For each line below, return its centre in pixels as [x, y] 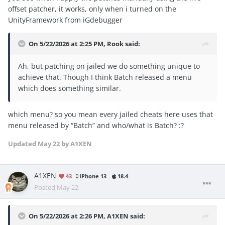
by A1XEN [76, 144]
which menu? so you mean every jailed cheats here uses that [110, 115]
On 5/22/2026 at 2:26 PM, [68, 216]
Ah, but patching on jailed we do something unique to [109, 66]
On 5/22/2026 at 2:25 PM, [68, 44]
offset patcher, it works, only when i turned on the [92, 9]
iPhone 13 [92, 177]
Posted [45, 188]
